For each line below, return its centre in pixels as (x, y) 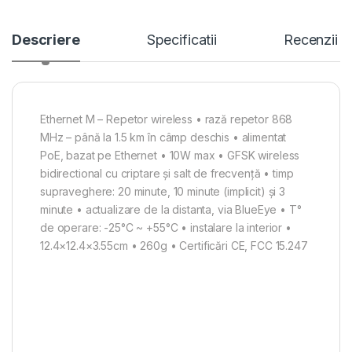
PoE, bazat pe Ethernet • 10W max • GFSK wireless (170, 156)
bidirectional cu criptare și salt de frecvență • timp (167, 174)
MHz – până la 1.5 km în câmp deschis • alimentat (163, 137)
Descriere (46, 40)
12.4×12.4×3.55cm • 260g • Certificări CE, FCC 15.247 (174, 246)
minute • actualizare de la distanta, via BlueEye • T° (171, 210)
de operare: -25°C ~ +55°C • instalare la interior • (166, 228)
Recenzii (311, 40)
